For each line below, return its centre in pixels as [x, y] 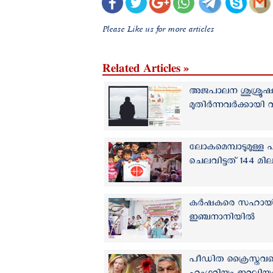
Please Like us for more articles [160, 29]
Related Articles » [146, 68]
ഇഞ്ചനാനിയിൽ [222, 219]
